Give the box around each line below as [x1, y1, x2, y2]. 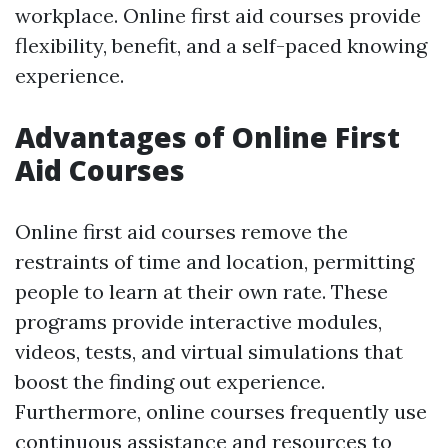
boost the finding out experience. [15, 369, 325, 395]
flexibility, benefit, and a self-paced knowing [15, 33, 427, 59]
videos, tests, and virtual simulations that [15, 339, 403, 365]
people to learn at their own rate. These [15, 279, 388, 305]
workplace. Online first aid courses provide [15, 3, 421, 29]
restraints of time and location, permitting [15, 249, 414, 275]
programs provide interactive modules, [15, 309, 382, 335]
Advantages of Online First [15, 118, 400, 157]
